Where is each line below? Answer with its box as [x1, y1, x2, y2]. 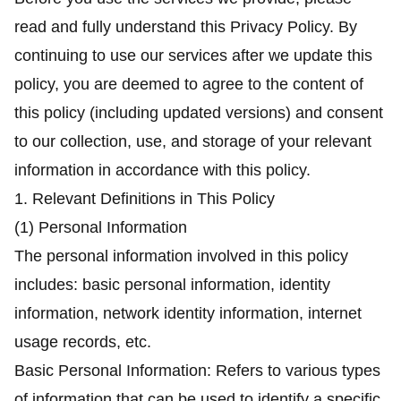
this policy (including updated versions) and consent [14, 104, 383, 122]
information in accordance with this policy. [14, 161, 311, 179]
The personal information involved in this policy [14, 247, 348, 265]
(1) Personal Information [14, 218, 187, 236]
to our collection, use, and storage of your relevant [14, 132, 371, 150]
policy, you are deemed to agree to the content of [14, 75, 363, 93]
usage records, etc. [14, 333, 151, 351]
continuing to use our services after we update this [14, 47, 372, 64]
